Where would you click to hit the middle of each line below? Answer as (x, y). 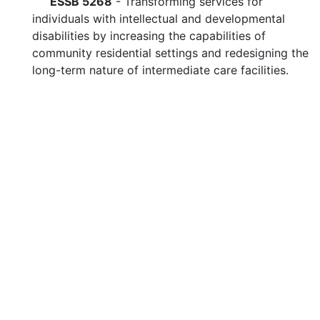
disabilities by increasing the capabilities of (149, 36)
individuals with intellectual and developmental (159, 19)
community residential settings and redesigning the (170, 53)
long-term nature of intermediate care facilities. (160, 70)
